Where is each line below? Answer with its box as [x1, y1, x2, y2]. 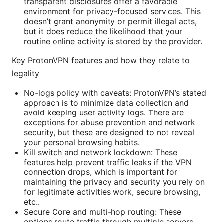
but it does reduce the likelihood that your [24, 26, 182, 36]
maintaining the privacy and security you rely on [24, 176, 205, 187]
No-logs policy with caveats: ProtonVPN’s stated [24, 87, 206, 98]
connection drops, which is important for [24, 166, 177, 177]
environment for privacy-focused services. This [24, 6, 201, 16]
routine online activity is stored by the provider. [24, 36, 202, 46]
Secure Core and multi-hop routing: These [24, 206, 181, 217]
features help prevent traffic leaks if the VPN [24, 157, 192, 167]
